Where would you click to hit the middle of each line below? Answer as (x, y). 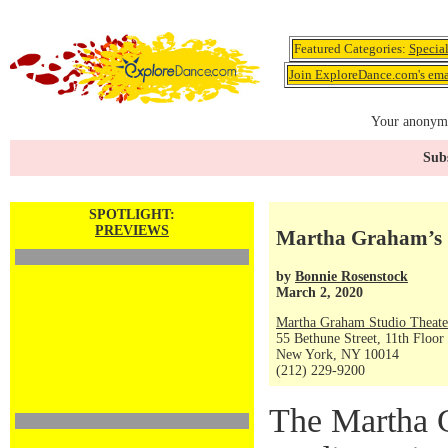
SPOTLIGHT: (132, 214)
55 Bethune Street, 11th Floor (360, 338)
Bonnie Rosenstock (351, 276)
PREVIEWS (132, 230)
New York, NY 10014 (337, 354)
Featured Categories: (351, 48)
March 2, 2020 (319, 292)
